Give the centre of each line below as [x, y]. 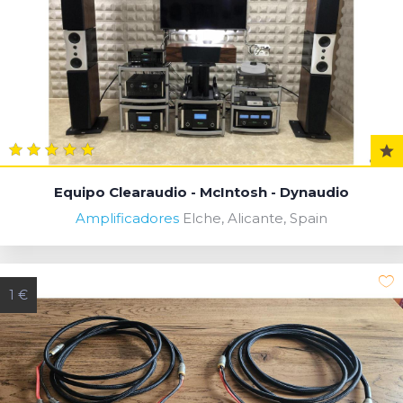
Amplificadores [127, 218]
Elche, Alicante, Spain [255, 218]
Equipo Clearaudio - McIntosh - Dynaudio [201, 192]
